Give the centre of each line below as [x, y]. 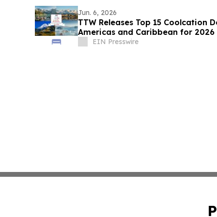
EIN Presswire [115, 41]
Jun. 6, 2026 [97, 12]
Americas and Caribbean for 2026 [146, 32]
